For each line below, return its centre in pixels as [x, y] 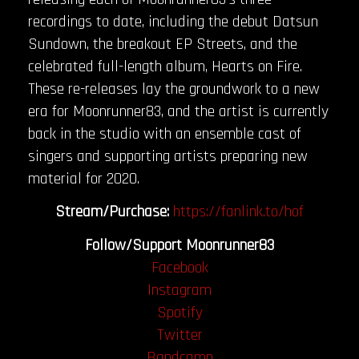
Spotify [179, 312]
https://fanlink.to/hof [238, 212]
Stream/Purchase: [112, 212]
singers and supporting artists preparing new [168, 157]
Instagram [179, 290]
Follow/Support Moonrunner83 [179, 245]
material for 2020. [84, 179]
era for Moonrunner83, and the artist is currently [178, 112]
